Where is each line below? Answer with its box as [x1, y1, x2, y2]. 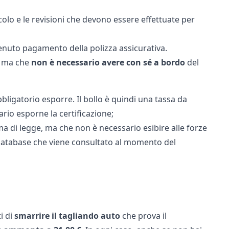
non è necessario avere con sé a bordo [31, 57, 185, 68]
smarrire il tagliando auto [14, 210, 120, 221]
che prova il [120, 210, 167, 221]
